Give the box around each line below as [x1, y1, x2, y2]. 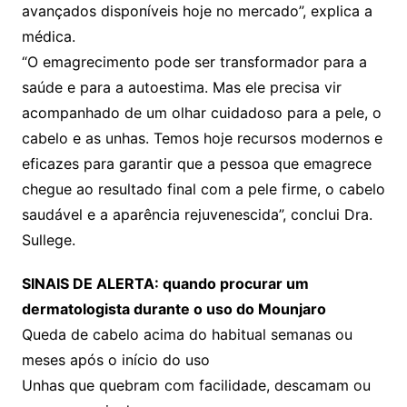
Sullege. [21, 230, 75, 249]
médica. [21, 26, 75, 45]
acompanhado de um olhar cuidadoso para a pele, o [21, 103, 382, 122]
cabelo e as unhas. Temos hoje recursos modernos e [21, 128, 382, 147]
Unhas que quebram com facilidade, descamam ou [21, 375, 371, 394]
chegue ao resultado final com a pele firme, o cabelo [21, 179, 385, 198]
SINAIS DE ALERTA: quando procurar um [21, 273, 309, 293]
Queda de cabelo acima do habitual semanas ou [21, 324, 352, 343]
